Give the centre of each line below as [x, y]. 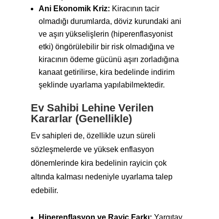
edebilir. [44, 190]
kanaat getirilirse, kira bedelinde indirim [106, 72]
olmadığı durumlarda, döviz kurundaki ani [110, 21]
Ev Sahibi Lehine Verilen [92, 108]
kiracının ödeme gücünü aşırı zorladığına [109, 59]
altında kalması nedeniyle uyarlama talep [101, 177]
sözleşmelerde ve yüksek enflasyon [92, 149]
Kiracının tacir [134, 9]
